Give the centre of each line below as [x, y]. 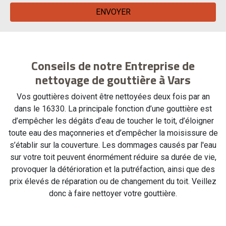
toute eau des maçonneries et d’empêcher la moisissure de [113, 133]
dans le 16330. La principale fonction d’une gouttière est [113, 108]
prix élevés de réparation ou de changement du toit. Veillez [113, 181]
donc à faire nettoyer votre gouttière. [113, 193]
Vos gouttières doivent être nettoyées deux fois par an [113, 96]
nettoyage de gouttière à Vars [113, 79]
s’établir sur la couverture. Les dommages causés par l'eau [113, 145]
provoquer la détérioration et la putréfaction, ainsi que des [113, 169]
